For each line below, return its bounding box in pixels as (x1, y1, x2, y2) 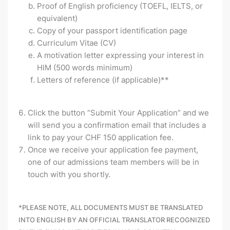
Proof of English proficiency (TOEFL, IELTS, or (37, 1, 203, 11)
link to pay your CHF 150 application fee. (28, 132, 174, 143)
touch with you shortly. (28, 169, 110, 180)
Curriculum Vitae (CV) (37, 38, 116, 48)
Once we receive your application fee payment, (28, 145, 198, 155)
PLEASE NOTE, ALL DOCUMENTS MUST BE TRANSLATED (22, 203, 203, 212)
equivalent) (37, 13, 78, 24)
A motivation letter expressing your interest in (37, 50, 204, 61)
